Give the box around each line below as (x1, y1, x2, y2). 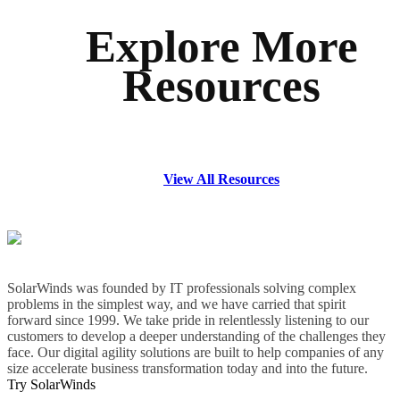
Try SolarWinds (7, 377, 96, 393)
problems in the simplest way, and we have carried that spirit (7, 296, 346, 312)
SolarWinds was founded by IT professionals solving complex (7, 280, 356, 296)
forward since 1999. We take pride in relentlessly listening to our (7, 312, 369, 329)
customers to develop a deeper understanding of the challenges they (7, 329, 386, 345)
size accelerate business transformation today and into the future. (7, 361, 368, 377)
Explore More (85, 21, 358, 72)
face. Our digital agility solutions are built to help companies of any (7, 345, 384, 361)
